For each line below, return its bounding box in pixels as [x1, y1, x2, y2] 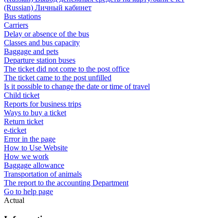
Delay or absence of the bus [4, 30, 89, 38]
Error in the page [4, 135, 55, 143]
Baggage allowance [4, 161, 64, 169]
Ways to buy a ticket [4, 109, 66, 117]
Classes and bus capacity [4, 38, 80, 47]
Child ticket [4, 91, 39, 99]
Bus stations [4, 12, 41, 20]
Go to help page [4, 187, 53, 196]
